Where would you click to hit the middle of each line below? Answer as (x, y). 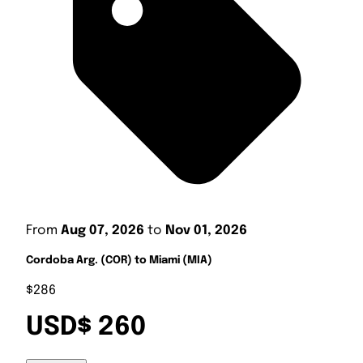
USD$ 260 (86, 328)
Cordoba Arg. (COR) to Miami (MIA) (119, 260)
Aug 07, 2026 (102, 230)
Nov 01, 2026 (206, 230)
